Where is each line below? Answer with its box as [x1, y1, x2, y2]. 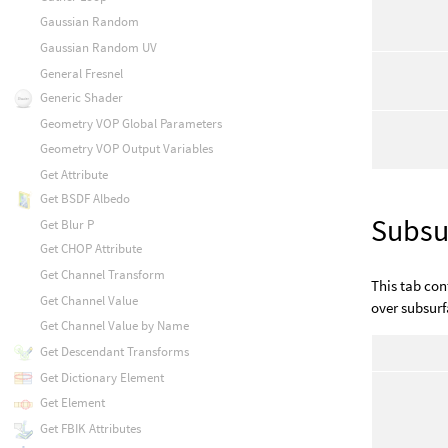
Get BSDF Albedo [39, 190, 130, 208]
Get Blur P [39, 215, 94, 233]
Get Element [39, 394, 105, 412]
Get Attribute [39, 166, 108, 184]
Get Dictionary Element [39, 368, 164, 386]
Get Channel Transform [39, 265, 165, 283]
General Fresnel [39, 64, 123, 82]
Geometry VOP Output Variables [39, 140, 213, 158]
